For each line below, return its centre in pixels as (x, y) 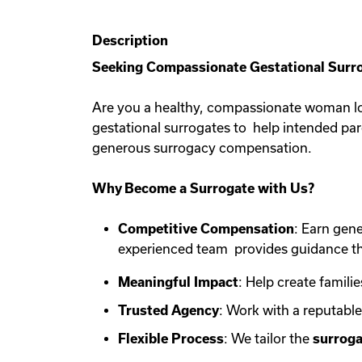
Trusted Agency (168, 310)
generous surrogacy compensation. (204, 148)
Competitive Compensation (206, 229)
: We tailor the (268, 339)
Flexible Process (171, 339)
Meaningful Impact (178, 282)
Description (130, 40)
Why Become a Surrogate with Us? (205, 188)
